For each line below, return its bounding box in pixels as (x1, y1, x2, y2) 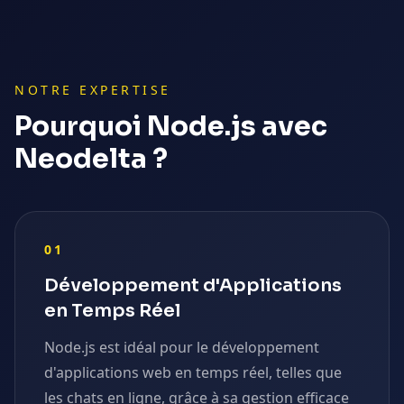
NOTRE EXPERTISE (14, 81, 171, 98)
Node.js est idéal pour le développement (44, 337, 319, 357)
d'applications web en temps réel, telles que (44, 363, 342, 382)
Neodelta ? (14, 142, 168, 176)
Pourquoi (14, 109, 147, 143)
